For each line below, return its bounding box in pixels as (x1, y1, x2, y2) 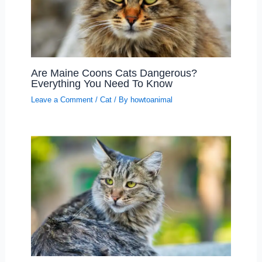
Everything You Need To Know (30, 77, 173, 89)
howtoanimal (130, 95, 173, 104)
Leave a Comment (30, 95, 93, 104)
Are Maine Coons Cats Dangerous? (30, 66, 197, 79)
